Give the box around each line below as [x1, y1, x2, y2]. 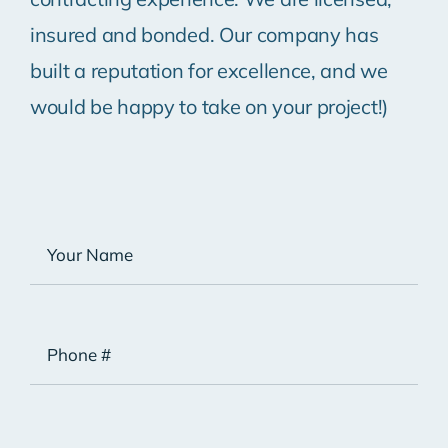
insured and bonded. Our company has [29, 22, 379, 48]
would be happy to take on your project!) [29, 94, 388, 120]
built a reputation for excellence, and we [29, 58, 388, 84]
